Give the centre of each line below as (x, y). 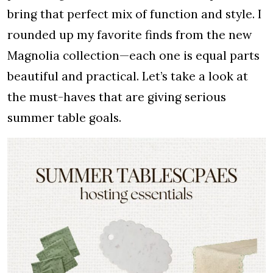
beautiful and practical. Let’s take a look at (128, 76)
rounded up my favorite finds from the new (129, 35)
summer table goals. (64, 118)
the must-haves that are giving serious (117, 97)
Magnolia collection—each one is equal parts (133, 55)
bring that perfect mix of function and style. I (134, 14)
